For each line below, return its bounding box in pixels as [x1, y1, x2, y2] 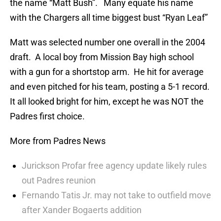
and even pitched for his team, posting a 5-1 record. [10, 81, 210, 92]
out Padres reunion [22, 175, 96, 186]
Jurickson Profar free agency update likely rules [22, 160, 207, 171]
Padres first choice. [10, 111, 85, 122]
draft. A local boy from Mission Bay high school [10, 52, 194, 63]
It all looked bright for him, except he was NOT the [10, 96, 204, 107]
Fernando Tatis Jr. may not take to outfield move [22, 190, 211, 201]
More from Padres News [10, 136, 106, 147]
